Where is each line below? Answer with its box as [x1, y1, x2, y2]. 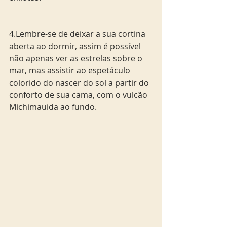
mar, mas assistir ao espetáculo [9, 64, 132, 76]
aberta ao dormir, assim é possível [9, 40, 143, 52]
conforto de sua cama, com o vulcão [9, 89, 149, 100]
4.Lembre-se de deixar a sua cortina [9, 28, 147, 40]
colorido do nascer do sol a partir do [9, 77, 151, 88]
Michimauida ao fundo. [9, 101, 99, 112]
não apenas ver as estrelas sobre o [9, 52, 144, 64]
